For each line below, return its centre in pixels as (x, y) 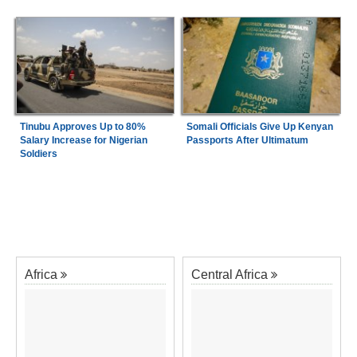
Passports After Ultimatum (247, 141)
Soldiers (38, 154)
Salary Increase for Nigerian (83, 141)
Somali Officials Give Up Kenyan (259, 127)
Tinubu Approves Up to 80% (82, 127)
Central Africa (229, 275)
